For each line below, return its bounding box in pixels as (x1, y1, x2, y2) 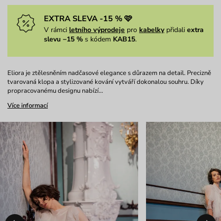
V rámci (44, 25, 69, 35)
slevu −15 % (44, 35, 83, 44)
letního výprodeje (69, 25, 125, 35)
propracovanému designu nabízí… (7, 86, 103, 96)
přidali (164, 25, 187, 35)
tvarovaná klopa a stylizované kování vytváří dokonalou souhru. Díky (7, 77, 204, 87)
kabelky (139, 25, 164, 35)
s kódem (83, 35, 113, 44)
